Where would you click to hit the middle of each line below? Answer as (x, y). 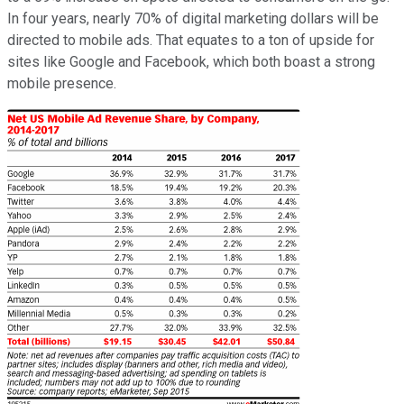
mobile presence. (62, 83)
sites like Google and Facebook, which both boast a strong (191, 61)
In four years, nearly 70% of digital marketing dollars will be (193, 18)
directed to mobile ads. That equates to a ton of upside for (191, 40)
